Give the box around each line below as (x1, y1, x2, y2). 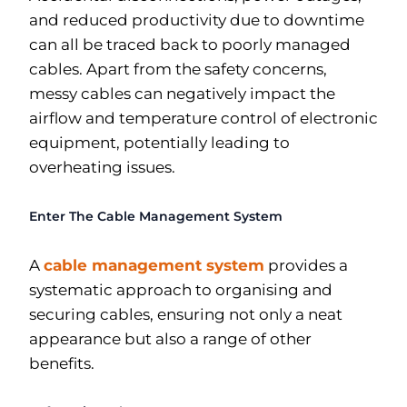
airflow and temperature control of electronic (29, 109, 378, 128)
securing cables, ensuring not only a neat (29, 304, 342, 323)
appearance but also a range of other (29, 329, 312, 348)
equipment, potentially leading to (29, 134, 290, 153)
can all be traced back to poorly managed (29, 35, 351, 55)
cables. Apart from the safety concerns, (29, 60, 327, 79)
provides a (268, 255, 348, 274)
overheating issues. (29, 158, 175, 177)
